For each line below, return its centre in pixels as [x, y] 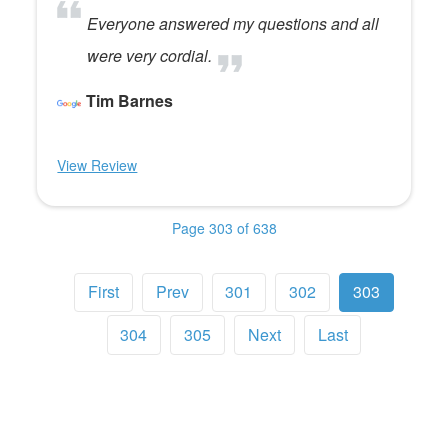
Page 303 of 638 [224, 228]
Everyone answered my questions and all [233, 23]
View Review [97, 165]
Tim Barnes [130, 100]
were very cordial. [150, 55]
